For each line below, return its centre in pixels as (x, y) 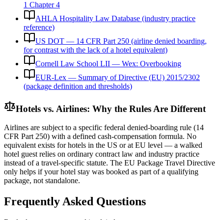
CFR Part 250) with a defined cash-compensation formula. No (100, 137)
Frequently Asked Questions (75, 202)
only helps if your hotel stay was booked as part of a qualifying (101, 172)
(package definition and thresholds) (78, 86)
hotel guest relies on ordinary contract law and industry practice (102, 154)
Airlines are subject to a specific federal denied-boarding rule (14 (104, 128)
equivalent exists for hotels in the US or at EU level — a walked (103, 145)
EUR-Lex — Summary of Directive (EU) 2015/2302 (118, 77)
